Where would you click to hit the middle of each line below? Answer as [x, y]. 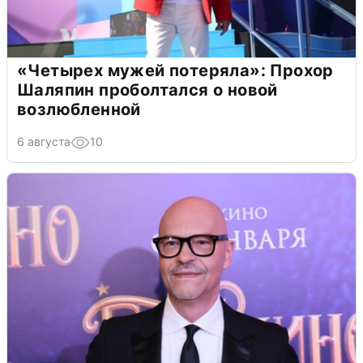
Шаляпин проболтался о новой [147, 90]
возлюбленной [79, 109]
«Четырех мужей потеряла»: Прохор [175, 70]
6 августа [44, 141]
